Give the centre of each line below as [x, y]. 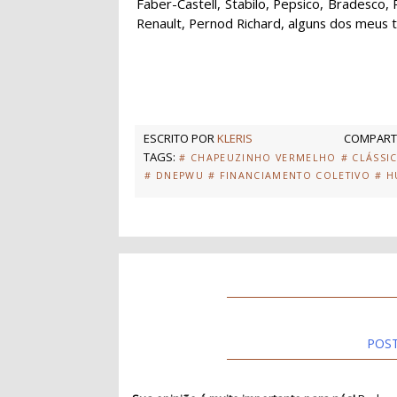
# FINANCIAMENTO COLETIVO [290, 176]
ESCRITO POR [181, 139]
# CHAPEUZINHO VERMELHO [258, 158]
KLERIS [235, 139]
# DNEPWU [175, 176]
